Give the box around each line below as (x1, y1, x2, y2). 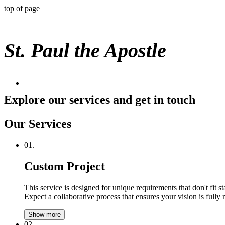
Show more (28, 210, 61, 218)
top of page (4, 4, 40, 13)
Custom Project (24, 160, 105, 173)
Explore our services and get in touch (4, 93, 195, 107)
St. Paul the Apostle (4, 39, 166, 62)
